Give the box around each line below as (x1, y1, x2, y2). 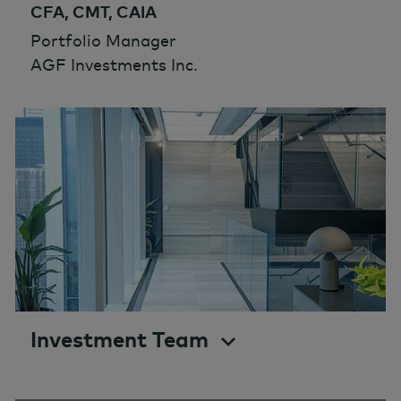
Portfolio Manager (30, 30, 176, 52)
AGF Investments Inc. (30, 55, 198, 76)
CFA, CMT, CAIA (30, 2, 157, 23)
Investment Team (30, 326, 209, 354)
